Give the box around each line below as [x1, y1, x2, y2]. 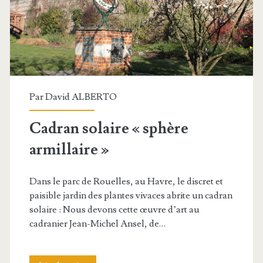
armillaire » [29, 140, 109, 160]
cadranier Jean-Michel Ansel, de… [29, 218, 166, 230]
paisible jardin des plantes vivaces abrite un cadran [29, 190, 232, 201]
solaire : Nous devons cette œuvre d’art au [29, 204, 200, 215]
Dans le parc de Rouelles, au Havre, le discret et [29, 176, 223, 187]
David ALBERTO [45, 91, 117, 103]
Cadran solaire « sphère [29, 119, 188, 139]
